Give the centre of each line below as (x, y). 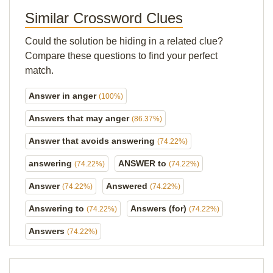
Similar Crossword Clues (104, 18)
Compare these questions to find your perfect (121, 56)
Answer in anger (64, 96)
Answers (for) (160, 208)
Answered (128, 186)
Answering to (58, 208)
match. (39, 70)
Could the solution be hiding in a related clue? (124, 41)
